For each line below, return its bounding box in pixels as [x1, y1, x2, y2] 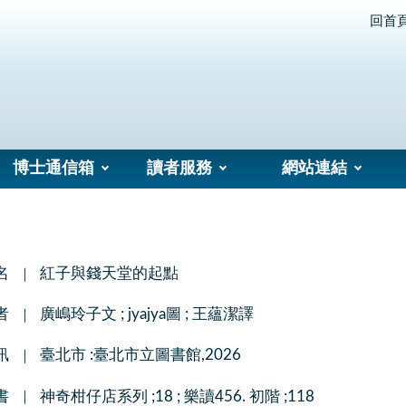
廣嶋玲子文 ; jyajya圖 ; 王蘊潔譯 [39, 306, 254, 323]
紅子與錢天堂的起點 [39, 266, 179, 282]
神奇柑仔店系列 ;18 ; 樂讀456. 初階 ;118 [39, 388, 314, 404]
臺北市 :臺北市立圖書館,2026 [39, 347, 241, 363]
